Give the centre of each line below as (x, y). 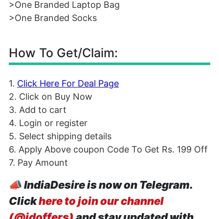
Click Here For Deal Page (68, 83)
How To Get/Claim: (63, 53)
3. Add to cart (38, 110)
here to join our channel (101, 201)
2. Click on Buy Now (51, 97)
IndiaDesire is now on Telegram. (108, 185)
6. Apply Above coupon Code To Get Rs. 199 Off (108, 149)
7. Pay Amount (38, 163)
